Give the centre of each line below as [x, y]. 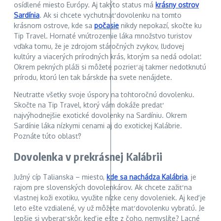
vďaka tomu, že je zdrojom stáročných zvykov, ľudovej [99, 46]
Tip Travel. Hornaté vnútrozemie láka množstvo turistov [103, 36]
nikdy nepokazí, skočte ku [160, 25]
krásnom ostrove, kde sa [54, 25]
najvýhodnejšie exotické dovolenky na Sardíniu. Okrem [100, 115]
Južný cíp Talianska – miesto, [60, 177]
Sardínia [27, 15]
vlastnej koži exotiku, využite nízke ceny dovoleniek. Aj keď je [110, 198]
